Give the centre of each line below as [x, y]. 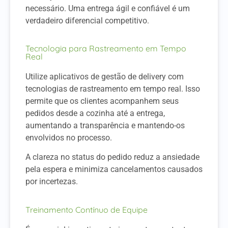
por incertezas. [52, 182]
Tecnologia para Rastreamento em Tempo [106, 49]
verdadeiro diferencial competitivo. [87, 20]
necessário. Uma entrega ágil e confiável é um [108, 8]
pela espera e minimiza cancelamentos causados [114, 169]
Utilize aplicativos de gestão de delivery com [105, 77]
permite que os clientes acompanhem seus [102, 101]
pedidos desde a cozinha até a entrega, [95, 113]
